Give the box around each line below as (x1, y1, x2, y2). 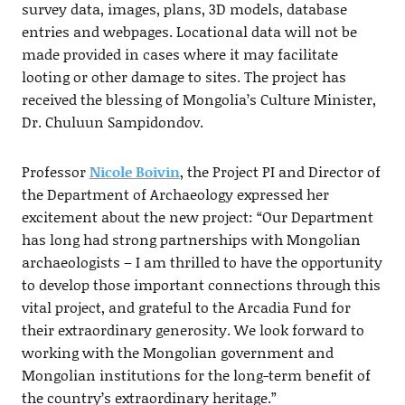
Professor (21, 160, 89, 182)
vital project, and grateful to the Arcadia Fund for (21, 296, 351, 317)
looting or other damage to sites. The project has (21, 65, 346, 87)
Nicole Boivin (89, 160, 180, 182)
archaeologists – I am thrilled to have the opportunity (21, 250, 382, 272)
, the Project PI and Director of (179, 160, 381, 182)
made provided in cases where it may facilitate (21, 42, 338, 64)
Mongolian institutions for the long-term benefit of (21, 363, 371, 385)
